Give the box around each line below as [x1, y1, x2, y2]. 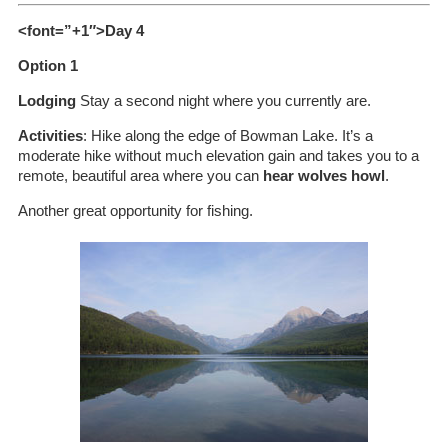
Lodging [17, 92, 76, 109]
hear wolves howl [262, 167, 385, 184]
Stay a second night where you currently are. [75, 92, 371, 109]
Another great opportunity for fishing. [17, 202, 253, 219]
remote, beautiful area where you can [17, 167, 263, 184]
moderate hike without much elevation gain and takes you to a [17, 147, 419, 164]
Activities [17, 127, 83, 144]
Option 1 [17, 57, 78, 74]
